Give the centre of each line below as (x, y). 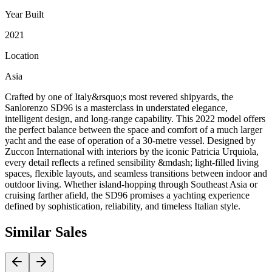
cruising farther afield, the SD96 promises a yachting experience (127, 195)
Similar (30, 232)
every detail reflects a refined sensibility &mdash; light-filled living (132, 163)
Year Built (24, 15)
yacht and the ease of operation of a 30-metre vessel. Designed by (130, 141)
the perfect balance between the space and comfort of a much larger (134, 130)
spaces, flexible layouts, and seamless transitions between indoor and (136, 174)
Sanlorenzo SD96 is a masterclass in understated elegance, (116, 108)
